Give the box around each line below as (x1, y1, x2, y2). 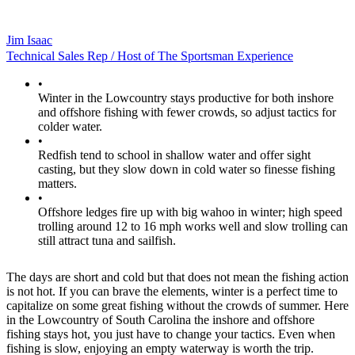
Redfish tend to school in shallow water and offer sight (38, 148, 311, 162)
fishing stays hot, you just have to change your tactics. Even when (6, 327, 335, 342)
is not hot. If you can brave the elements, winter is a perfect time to (6, 284, 338, 299)
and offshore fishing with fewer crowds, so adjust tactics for (38, 105, 336, 120)
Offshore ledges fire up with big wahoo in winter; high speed (38, 205, 342, 219)
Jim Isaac (6, 33, 52, 48)
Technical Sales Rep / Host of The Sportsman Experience (6, 49, 293, 63)
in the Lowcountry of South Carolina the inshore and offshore (6, 313, 315, 327)
